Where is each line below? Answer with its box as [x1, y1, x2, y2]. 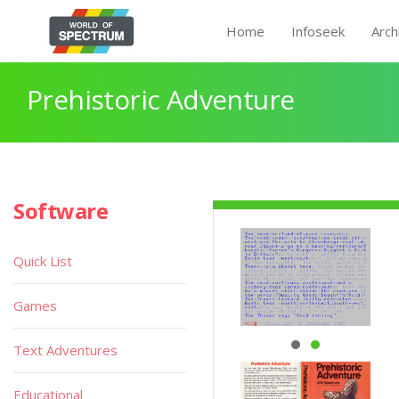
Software [13, 196, 109, 225]
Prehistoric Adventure [27, 81, 295, 118]
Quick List [13, 252, 72, 270]
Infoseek [291, 22, 345, 40]
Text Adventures [13, 341, 118, 359]
